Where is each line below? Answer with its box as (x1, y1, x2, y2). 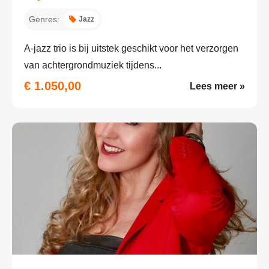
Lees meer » (190, 80, 245, 91)
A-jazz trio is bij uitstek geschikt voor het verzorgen (24, 43, 238, 53)
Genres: (29, 14, 59, 24)
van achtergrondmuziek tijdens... (24, 59, 162, 70)
